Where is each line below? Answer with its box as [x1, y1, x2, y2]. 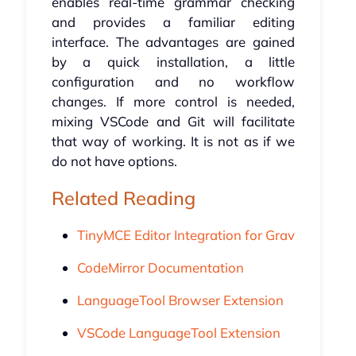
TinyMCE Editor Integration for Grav [76, 226, 295, 244]
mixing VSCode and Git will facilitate [51, 113, 296, 130]
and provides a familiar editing [51, 14, 296, 31]
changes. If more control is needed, [51, 93, 296, 110]
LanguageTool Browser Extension [76, 292, 284, 309]
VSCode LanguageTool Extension [76, 324, 281, 342]
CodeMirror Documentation [76, 259, 244, 277]
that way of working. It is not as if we [51, 133, 296, 150]
